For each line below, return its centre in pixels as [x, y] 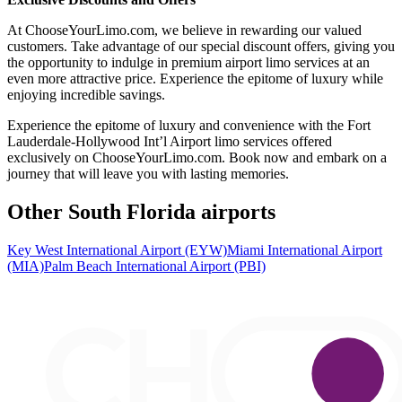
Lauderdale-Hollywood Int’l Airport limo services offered [170, 142]
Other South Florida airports [141, 212]
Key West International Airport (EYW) [117, 250]
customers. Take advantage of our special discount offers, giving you [201, 47]
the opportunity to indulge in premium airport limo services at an [188, 63]
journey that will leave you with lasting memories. [148, 174]
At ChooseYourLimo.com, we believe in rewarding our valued [184, 31]
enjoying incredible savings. [86, 95]
